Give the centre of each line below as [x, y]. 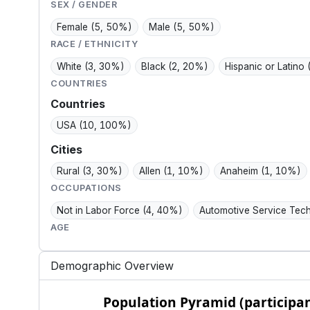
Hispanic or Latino [266, 67]
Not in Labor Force [100, 211]
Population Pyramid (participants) [147, 297]
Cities [67, 150]
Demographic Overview [112, 266]
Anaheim [241, 171]
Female [74, 27]
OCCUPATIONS [86, 188]
